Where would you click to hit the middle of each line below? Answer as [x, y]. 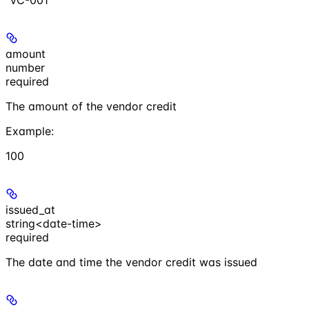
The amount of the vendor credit [91, 106]
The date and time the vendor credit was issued [131, 262]
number [25, 67]
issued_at [30, 209]
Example [28, 131]
